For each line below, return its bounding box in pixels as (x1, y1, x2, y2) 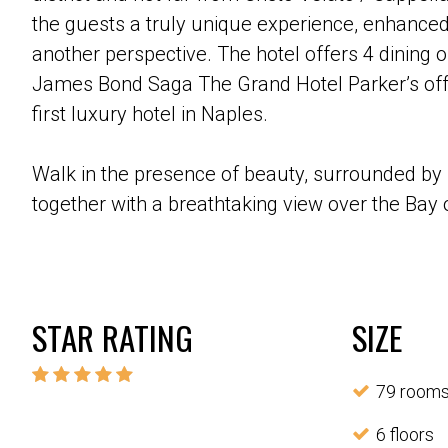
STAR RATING (32, 313, 193, 363)
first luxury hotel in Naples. (32, 102, 268, 127)
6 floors (376, 424, 434, 446)
